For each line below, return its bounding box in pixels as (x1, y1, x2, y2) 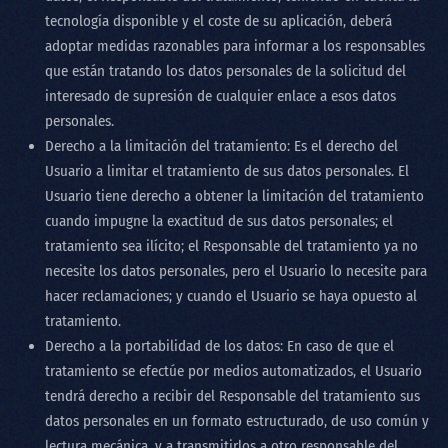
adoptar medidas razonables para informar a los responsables (45, 37, 425, 55)
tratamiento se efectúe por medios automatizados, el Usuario (45, 362, 422, 380)
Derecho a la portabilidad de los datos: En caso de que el (45, 337, 394, 355)
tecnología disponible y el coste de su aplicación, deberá (45, 12, 392, 30)
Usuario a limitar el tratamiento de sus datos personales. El (45, 162, 409, 180)
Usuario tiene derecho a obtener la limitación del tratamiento (45, 187, 424, 205)
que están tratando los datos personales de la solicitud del (45, 62, 406, 80)
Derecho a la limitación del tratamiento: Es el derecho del (45, 137, 398, 155)
